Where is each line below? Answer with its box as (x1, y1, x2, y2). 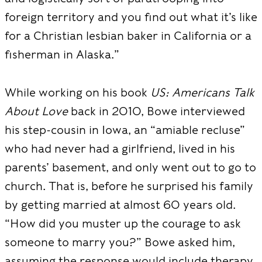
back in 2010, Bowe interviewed (68, 104, 245, 118)
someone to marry (5, 235, 109, 249)
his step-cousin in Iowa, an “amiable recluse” (5, 122, 245, 137)
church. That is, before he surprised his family (5, 178, 253, 193)
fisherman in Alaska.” (5, 47, 119, 61)
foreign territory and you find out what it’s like (5, 10, 257, 24)
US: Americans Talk (150, 85, 254, 99)
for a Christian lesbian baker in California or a (5, 29, 251, 43)
